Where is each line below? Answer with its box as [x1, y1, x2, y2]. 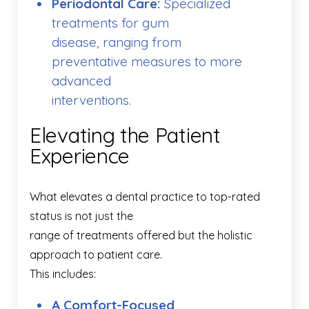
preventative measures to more [52, 53, 242, 70]
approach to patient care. [30, 248, 162, 262]
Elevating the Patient [30, 122, 221, 149]
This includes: [30, 267, 96, 281]
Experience [30, 143, 130, 170]
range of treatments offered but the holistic [30, 228, 252, 243]
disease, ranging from [52, 34, 181, 51]
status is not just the [30, 209, 133, 223]
